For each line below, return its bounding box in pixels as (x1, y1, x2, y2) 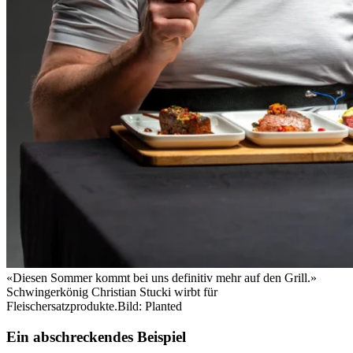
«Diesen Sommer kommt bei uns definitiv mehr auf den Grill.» (6, 271, 317, 285)
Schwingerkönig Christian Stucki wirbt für (6, 285, 217, 299)
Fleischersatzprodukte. (6, 299, 117, 314)
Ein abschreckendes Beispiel (6, 328, 186, 345)
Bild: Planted (117, 299, 182, 314)
